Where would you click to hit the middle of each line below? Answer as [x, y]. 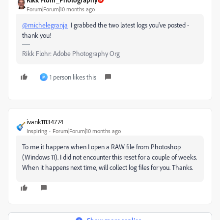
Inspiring [37, 131]
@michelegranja [45, 25]
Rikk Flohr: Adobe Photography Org [71, 53]
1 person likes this [73, 77]
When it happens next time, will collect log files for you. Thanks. [108, 167]
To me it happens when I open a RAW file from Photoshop [101, 147]
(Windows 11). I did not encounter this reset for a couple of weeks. [110, 157]
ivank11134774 [45, 122]
